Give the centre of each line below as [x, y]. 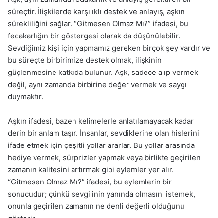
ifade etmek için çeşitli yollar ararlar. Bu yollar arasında [101, 145]
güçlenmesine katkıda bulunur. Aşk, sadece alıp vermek [103, 72]
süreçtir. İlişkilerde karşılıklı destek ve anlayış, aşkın [96, 11]
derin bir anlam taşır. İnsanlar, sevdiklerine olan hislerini [103, 133]
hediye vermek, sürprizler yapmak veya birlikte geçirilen [104, 157]
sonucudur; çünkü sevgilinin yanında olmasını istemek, [101, 194]
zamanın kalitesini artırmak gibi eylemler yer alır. [91, 169]
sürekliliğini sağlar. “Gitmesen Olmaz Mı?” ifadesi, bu [98, 23]
